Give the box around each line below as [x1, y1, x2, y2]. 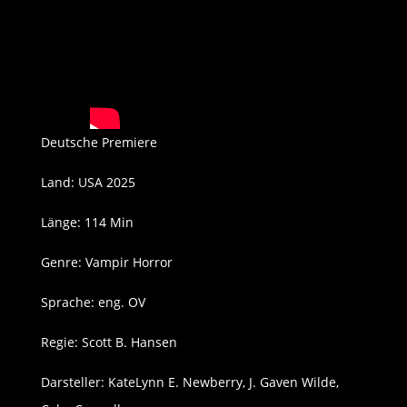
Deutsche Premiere [40, 134, 157, 152]
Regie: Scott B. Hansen [40, 333, 177, 352]
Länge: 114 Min [40, 213, 134, 232]
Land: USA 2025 [40, 174, 135, 192]
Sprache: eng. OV [40, 293, 145, 312]
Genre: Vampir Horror [40, 253, 173, 272]
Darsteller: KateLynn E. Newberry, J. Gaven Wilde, [40, 373, 339, 392]
